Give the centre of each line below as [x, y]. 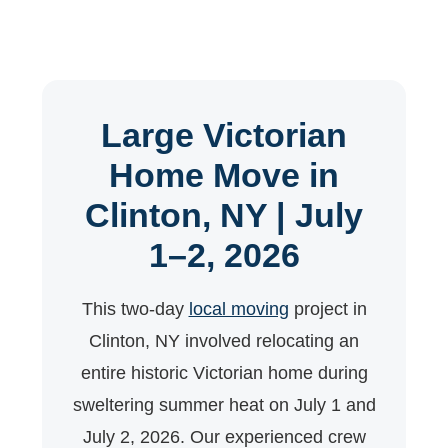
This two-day [135, 308]
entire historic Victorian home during [224, 372]
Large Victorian [224, 134]
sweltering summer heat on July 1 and [224, 404]
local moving [238, 308]
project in [327, 308]
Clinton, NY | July [224, 214]
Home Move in [224, 174]
